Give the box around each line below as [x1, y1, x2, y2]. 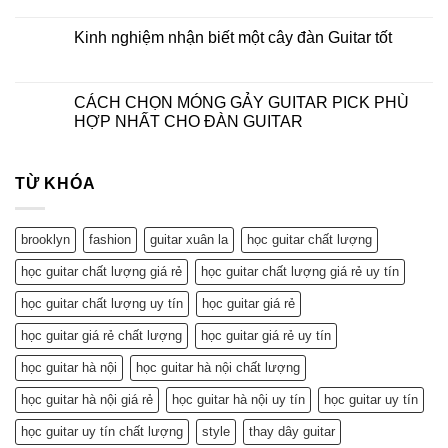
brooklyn [21, 231, 70, 247]
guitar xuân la [150, 231, 228, 247]
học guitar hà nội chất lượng [136, 359, 300, 375]
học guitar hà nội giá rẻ [21, 391, 153, 407]
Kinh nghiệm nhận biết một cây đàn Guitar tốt [74, 29, 392, 47]
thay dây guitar [249, 423, 335, 439]
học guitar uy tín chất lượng [21, 423, 183, 439]
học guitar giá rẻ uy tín [201, 327, 331, 343]
